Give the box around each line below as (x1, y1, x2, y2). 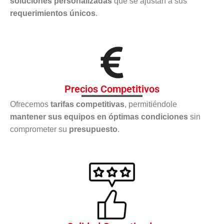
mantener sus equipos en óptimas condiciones (10, 112, 188, 121)
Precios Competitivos (64, 82, 159, 95)
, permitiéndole (124, 99, 177, 108)
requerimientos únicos (10, 8, 95, 17)
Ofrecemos (10, 99, 50, 108)
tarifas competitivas (50, 99, 124, 108)
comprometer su (10, 124, 69, 133)
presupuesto (69, 124, 117, 133)
